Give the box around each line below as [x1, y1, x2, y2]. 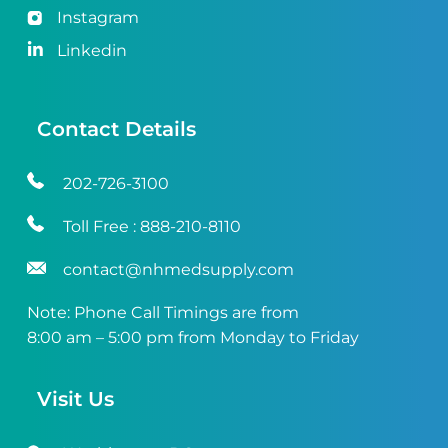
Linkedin [56, 41, 127, 61]
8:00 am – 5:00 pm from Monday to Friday [26, 327, 359, 347]
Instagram [56, 8, 139, 28]
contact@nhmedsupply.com [62, 259, 294, 279]
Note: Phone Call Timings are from [26, 302, 299, 322]
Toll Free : [62, 216, 140, 236]
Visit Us [36, 387, 114, 412]
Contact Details [36, 116, 196, 141]
